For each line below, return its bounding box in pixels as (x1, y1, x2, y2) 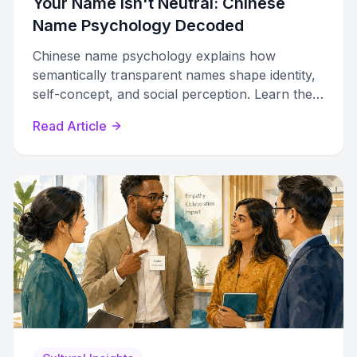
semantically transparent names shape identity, (33, 67, 316, 83)
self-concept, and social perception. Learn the (33, 86, 312, 102)
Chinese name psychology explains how (33, 48, 276, 64)
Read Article (33, 118, 107, 134)
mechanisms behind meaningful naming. (33, 105, 274, 121)
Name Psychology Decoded (33, 16, 244, 35)
